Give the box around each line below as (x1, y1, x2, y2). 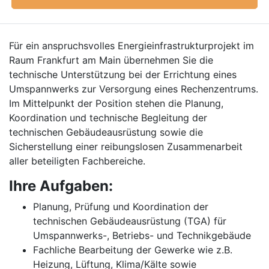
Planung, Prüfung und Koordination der (33, 201, 208, 213)
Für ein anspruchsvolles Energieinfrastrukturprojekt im (9, 40, 254, 52)
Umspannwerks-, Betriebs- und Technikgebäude (33, 229, 251, 241)
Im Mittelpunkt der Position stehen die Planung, (9, 97, 223, 109)
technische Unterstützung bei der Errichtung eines (9, 68, 237, 80)
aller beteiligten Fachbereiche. (9, 155, 145, 167)
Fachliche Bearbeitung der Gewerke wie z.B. (33, 244, 232, 256)
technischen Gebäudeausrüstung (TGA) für (33, 215, 226, 227)
